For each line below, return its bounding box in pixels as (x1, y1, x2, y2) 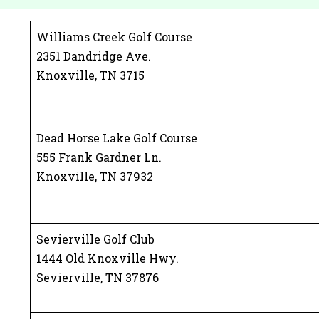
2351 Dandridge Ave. (36, 48, 151, 63)
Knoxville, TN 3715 (36, 68, 145, 83)
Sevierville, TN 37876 (36, 270, 159, 285)
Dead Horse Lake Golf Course (36, 130, 197, 145)
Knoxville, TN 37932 (36, 169, 153, 184)
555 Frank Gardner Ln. (36, 150, 162, 164)
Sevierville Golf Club (36, 231, 155, 246)
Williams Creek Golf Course (36, 29, 192, 44)
